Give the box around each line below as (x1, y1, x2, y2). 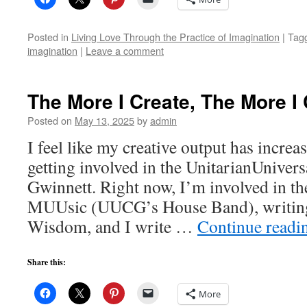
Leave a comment (86, 43, 164, 58)
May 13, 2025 (75, 113, 134, 127)
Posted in (27, 29, 69, 44)
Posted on (27, 113, 72, 127)
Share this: (27, 256, 66, 268)
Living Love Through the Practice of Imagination (71, 29, 280, 44)
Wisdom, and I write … (27, 214, 197, 238)
